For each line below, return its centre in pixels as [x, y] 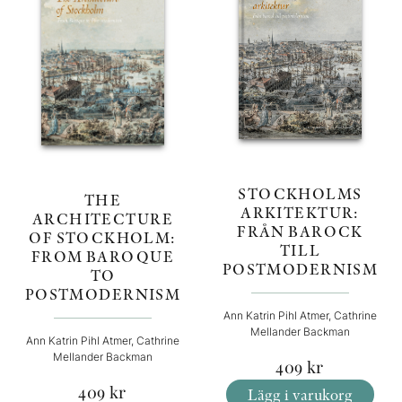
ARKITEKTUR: [300, 213]
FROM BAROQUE [102, 256]
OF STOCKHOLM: [102, 237]
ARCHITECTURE [102, 218]
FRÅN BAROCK [300, 232]
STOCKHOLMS [300, 194]
